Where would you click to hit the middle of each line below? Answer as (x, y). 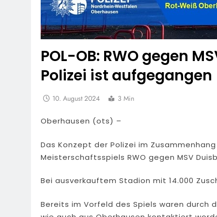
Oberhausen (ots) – (81, 121)
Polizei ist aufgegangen (126, 75)
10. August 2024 (76, 98)
